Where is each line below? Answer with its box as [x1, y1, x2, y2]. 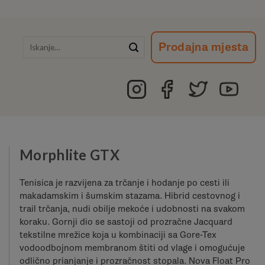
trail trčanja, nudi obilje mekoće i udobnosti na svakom [20, 203, 245, 214]
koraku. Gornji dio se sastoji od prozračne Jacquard [20, 216, 232, 227]
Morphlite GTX [20, 146, 119, 163]
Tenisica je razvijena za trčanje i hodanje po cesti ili [20, 177, 230, 188]
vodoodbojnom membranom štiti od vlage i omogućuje [20, 242, 245, 253]
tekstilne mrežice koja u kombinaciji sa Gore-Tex [20, 229, 216, 240]
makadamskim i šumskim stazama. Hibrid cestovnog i [20, 190, 240, 201]
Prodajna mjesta [158, 40, 249, 54]
